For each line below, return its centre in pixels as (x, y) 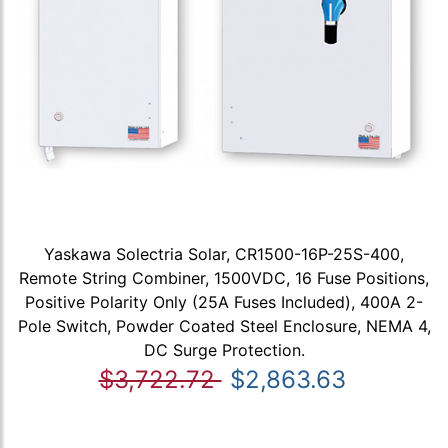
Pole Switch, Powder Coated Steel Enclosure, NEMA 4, (224, 325)
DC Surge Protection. (224, 349)
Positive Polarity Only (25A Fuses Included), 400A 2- (224, 301)
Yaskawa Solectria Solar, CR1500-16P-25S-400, (224, 253)
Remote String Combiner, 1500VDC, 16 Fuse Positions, (224, 277)
